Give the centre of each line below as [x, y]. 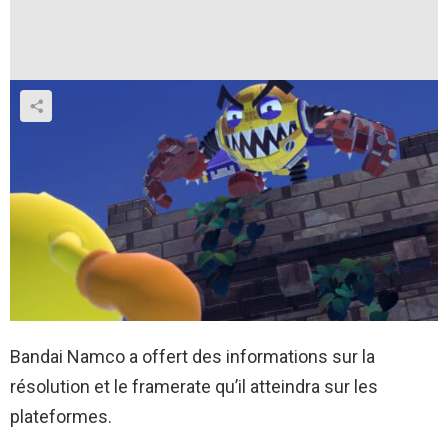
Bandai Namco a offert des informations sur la [192, 356]
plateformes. [61, 416]
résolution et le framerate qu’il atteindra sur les [194, 386]
